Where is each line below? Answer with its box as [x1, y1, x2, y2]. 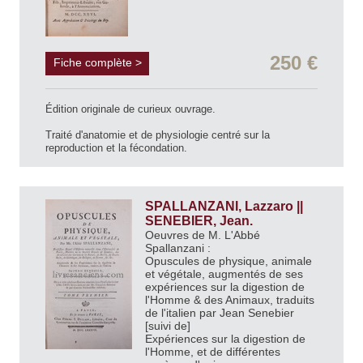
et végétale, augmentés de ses [145, 267, 303, 280]
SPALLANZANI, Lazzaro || [145, 199, 303, 213]
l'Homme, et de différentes [145, 344, 280, 358]
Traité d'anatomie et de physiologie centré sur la [45, 128, 270, 141]
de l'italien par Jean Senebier [145, 305, 294, 319]
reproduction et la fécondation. [45, 141, 187, 154]
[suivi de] [145, 318, 190, 332]
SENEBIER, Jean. [145, 213, 256, 228]
